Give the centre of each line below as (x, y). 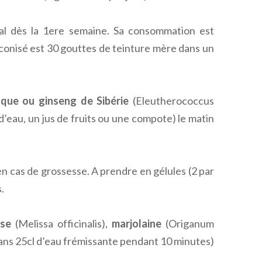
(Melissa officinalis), (61, 223)
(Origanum (188, 223)
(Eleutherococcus (172, 100)
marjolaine (136, 223)
